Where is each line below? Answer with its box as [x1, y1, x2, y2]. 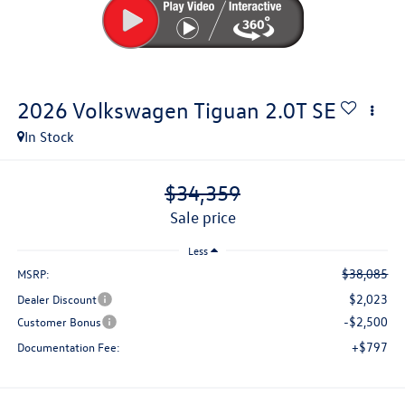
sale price [177, 208, 236, 228]
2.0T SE [264, 96, 336, 124]
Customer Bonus [16, 314, 101, 330]
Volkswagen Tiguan [71, 96, 259, 124]
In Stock [24, 127, 74, 146]
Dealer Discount [16, 291, 97, 307]
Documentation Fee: [16, 339, 120, 355]
